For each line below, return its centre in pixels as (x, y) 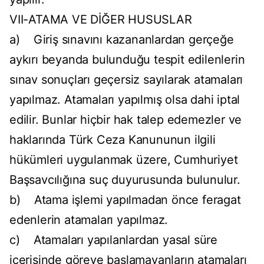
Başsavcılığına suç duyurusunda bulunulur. (125, 180)
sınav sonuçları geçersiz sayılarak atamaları (126, 80)
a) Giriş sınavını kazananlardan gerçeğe (122, 40)
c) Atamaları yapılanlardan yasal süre (113, 240)
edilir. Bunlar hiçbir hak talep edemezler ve (126, 120)
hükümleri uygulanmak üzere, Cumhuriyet (124, 160)
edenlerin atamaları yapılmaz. (89, 220)
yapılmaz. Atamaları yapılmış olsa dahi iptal (125, 100)
